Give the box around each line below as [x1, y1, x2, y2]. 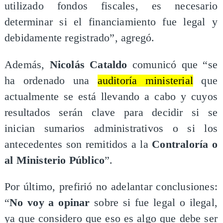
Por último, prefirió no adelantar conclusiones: [4, 181, 218, 193]
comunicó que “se [127, 58, 218, 71]
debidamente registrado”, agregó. [4, 32, 155, 44]
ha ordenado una [4, 74, 98, 87]
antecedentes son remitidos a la [4, 138, 152, 150]
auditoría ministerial [97, 74, 194, 87]
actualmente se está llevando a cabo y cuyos [4, 90, 218, 103]
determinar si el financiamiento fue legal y [4, 16, 218, 28]
